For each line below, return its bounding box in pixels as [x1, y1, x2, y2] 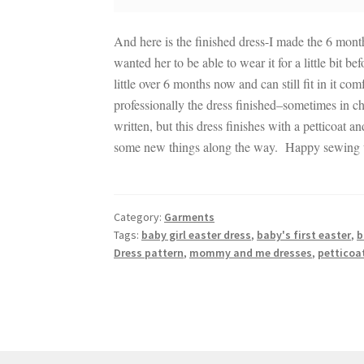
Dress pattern [114, 245, 184, 260]
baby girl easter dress [141, 227, 252, 242]
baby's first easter [257, 227, 352, 242]
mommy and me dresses [189, 245, 313, 260]
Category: [114, 209, 165, 224]
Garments [164, 209, 215, 224]
